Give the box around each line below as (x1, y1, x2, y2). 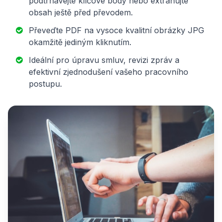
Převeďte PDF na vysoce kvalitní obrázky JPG (29, 25, 204, 36)
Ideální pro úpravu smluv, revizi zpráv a (29, 55, 179, 65)
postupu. (29, 79, 62, 89)
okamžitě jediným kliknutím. (29, 37, 131, 48)
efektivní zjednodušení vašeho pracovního (29, 67, 188, 77)
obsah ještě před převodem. (29, 7, 133, 18)
